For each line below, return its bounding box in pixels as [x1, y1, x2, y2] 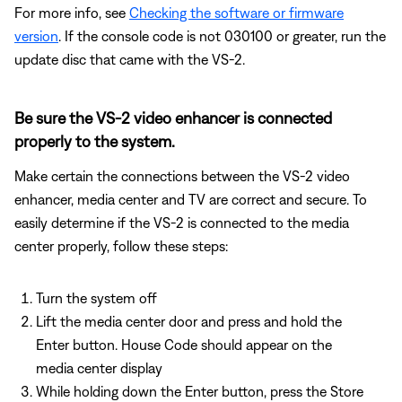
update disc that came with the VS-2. [14, 50, 245, 67]
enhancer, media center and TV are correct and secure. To [14, 190, 367, 207]
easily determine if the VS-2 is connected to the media [14, 214, 349, 231]
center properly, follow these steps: [14, 237, 228, 254]
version [14, 27, 58, 44]
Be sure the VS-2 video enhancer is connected [14, 108, 332, 127]
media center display [36, 359, 162, 376]
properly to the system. [14, 131, 175, 151]
